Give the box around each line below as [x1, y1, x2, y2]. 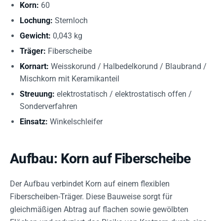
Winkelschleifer [48, 116, 103, 126]
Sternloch [53, 15, 88, 25]
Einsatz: [20, 116, 48, 126]
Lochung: [20, 15, 53, 25]
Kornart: [20, 61, 49, 71]
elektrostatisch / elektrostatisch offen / [55, 89, 192, 99]
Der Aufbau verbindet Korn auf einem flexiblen [10, 179, 170, 188]
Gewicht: [20, 31, 51, 40]
